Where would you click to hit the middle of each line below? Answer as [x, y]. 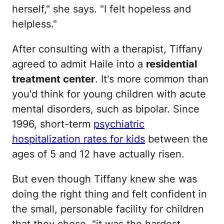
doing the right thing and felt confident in [109, 194]
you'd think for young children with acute [109, 94]
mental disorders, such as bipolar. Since [106, 109]
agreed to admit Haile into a [79, 64]
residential [171, 64]
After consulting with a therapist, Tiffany [107, 49]
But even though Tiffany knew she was [104, 179]
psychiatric [119, 124]
